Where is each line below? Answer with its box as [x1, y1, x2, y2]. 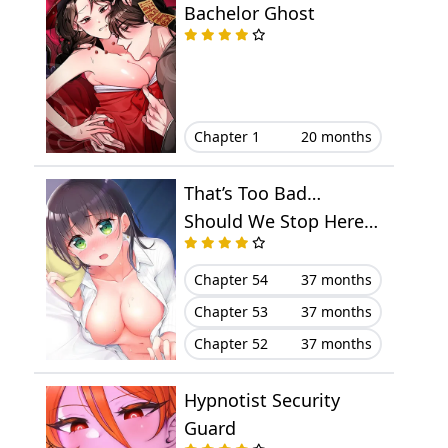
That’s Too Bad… [183, 180, 321, 205]
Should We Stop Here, [183, 208, 369, 233]
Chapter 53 [193, 302, 268, 322]
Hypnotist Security [183, 388, 340, 413]
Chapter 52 [193, 334, 268, 354]
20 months [300, 126, 372, 146]
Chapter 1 [193, 126, 260, 146]
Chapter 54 [193, 270, 268, 290]
